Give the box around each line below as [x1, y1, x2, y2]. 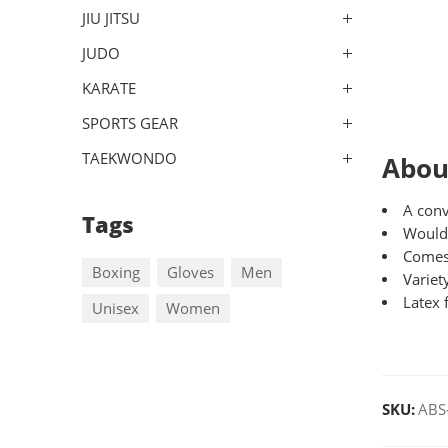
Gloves [167, 262, 214, 282]
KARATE [82, 78, 136, 98]
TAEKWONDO [82, 148, 177, 168]
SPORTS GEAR [82, 113, 178, 133]
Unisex [92, 298, 139, 318]
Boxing [92, 262, 140, 282]
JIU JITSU [82, 8, 140, 28]
